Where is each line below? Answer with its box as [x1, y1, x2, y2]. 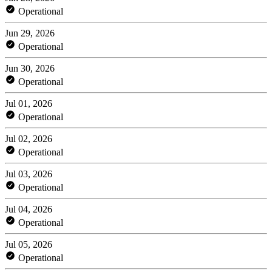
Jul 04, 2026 [5, 203, 52, 214]
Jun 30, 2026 [5, 63, 55, 73]
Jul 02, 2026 [5, 133, 52, 144]
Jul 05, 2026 [5, 239, 52, 250]
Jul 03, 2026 [5, 168, 52, 179]
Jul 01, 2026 [5, 98, 52, 109]
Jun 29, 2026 [5, 27, 55, 38]
